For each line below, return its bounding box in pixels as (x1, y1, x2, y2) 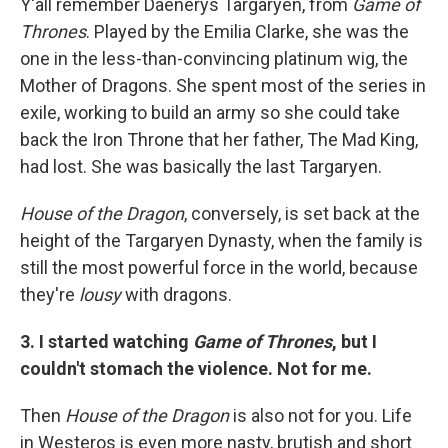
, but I (332, 330, 377, 352)
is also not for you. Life (229, 404, 412, 426)
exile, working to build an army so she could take (20, 101, 400, 123)
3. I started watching (20, 330, 193, 352)
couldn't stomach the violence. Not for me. (20, 357, 372, 379)
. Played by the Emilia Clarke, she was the (86, 20, 409, 42)
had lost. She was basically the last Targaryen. (20, 155, 382, 177)
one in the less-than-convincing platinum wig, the (20, 47, 408, 69)
